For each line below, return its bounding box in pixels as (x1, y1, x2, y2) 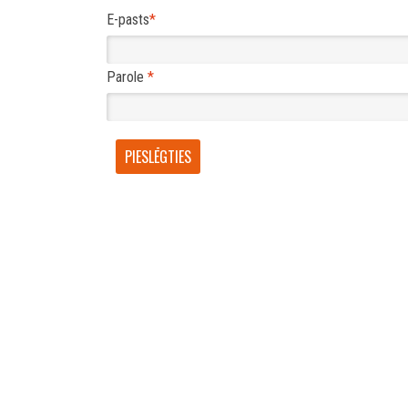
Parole (107, 68, 148, 87)
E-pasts (107, 11, 149, 29)
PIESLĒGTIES (125, 146, 191, 168)
